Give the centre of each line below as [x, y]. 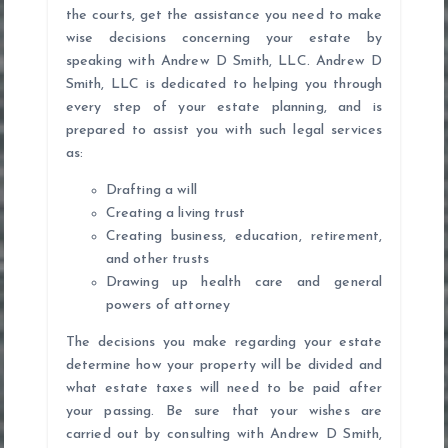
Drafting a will [151, 190]
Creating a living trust [175, 213]
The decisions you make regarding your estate [224, 342]
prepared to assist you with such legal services [224, 130]
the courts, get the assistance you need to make [224, 15]
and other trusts [157, 259]
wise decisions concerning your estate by [224, 38]
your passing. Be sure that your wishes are [224, 411]
